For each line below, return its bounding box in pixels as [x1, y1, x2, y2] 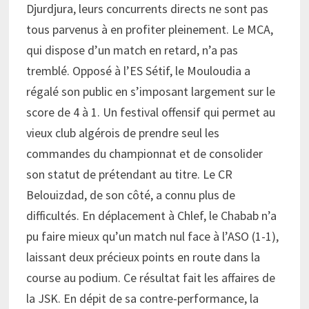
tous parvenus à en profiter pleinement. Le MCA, [26, 21, 273, 38]
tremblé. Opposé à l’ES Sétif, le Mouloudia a [26, 63, 250, 79]
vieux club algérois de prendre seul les [26, 125, 219, 141]
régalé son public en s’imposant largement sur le [26, 83, 275, 100]
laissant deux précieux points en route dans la [26, 249, 260, 266]
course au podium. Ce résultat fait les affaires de [26, 270, 275, 286]
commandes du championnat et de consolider [26, 146, 263, 162]
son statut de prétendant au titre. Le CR [26, 166, 232, 183]
